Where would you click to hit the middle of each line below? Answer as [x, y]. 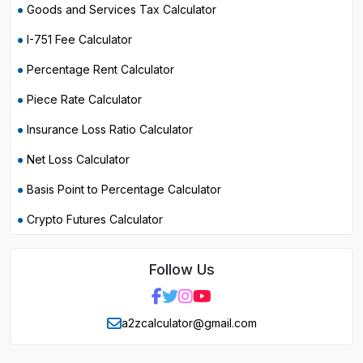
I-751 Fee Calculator [79, 39]
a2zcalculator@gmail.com [189, 323]
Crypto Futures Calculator [95, 219]
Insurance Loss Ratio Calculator [110, 129]
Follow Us [181, 269]
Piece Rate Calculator [84, 99]
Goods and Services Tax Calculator [122, 9]
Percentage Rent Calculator [100, 69]
